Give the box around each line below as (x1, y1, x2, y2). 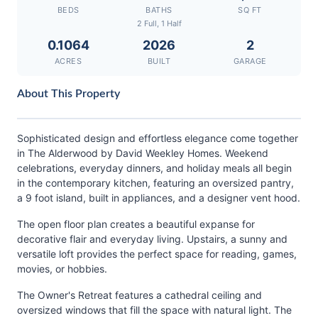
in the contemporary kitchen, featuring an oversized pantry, (17, 177, 294, 189)
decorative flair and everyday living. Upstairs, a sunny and (17, 233, 287, 245)
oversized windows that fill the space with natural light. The (17, 304, 292, 316)
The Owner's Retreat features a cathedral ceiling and (17, 289, 262, 301)
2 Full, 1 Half (136, 18, 182, 28)
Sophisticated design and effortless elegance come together (17, 132, 298, 144)
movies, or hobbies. (17, 263, 107, 275)
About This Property (17, 88, 120, 99)
